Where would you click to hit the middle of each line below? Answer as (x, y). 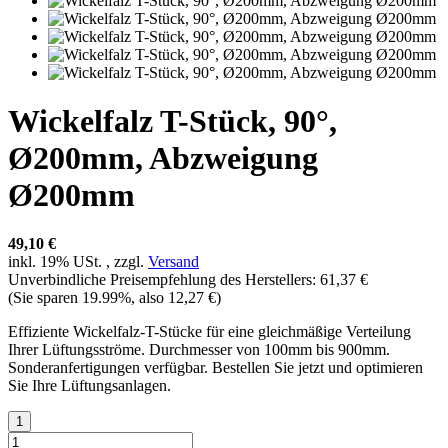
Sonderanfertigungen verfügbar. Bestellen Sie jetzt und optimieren (215, 368)
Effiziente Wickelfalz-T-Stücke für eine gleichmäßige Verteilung (209, 332)
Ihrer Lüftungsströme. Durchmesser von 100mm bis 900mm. (199, 350)
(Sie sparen (45, 298)
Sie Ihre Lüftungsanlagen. (89, 386)
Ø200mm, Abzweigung (163, 158)
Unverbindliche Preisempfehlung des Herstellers (160, 280)
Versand (173, 262)
